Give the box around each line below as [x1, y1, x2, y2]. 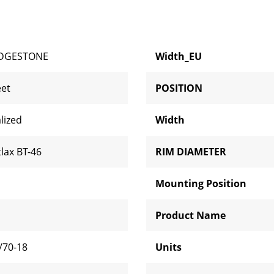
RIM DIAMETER [155, 145, 226, 158]
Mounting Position [155, 177, 246, 190]
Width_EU [155, 50, 202, 63]
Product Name [155, 209, 226, 222]
